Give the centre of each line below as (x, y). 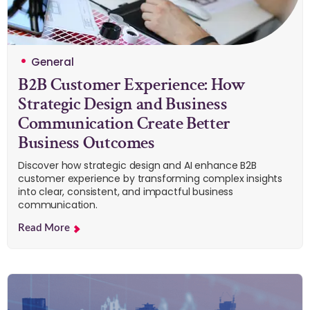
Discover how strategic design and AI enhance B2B (137, 166)
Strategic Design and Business (122, 104)
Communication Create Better (124, 124)
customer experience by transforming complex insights (150, 179)
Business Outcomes (86, 143)
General (52, 62)
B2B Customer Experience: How (131, 85)
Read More (45, 228)
